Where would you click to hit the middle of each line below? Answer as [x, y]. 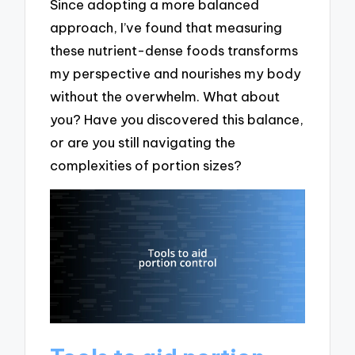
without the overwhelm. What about [165, 97]
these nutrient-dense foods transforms [174, 51]
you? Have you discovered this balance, [177, 120]
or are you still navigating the [143, 143]
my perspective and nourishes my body [176, 74]
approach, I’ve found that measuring [166, 28]
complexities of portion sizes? [146, 166]
